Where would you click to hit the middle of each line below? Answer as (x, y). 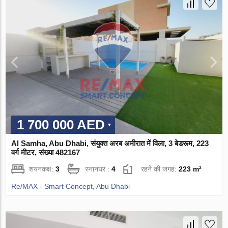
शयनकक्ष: (42, 169)
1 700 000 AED (61, 125)
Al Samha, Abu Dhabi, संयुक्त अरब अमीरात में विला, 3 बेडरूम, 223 (110, 144)
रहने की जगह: (160, 169)
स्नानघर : (98, 169)
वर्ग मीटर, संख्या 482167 (46, 153)
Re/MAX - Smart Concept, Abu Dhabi (71, 187)
